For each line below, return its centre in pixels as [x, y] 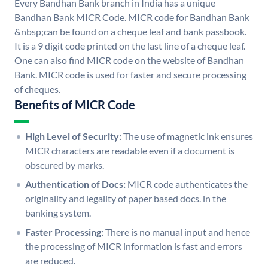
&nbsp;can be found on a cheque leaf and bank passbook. [130, 32]
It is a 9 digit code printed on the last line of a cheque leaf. [130, 46]
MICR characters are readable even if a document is [130, 151]
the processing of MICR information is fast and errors [134, 246]
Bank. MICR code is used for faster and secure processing [130, 75]
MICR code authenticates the [188, 184]
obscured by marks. [65, 165]
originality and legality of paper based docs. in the [126, 199]
